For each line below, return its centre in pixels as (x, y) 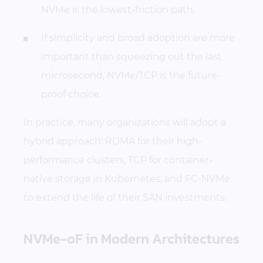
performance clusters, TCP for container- (118, 160)
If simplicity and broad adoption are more (138, 38)
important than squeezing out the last (131, 56)
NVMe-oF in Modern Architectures (131, 238)
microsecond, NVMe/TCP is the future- (131, 75)
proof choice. (71, 94)
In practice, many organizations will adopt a (125, 122)
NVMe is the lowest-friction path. (118, 9)
